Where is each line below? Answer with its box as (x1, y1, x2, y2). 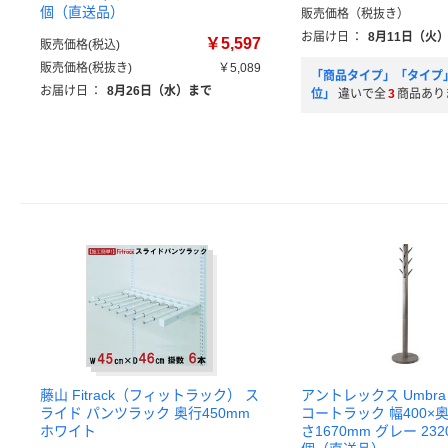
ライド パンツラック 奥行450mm (40, 405, 250, 421)
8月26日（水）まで (107, 84, 212, 98)
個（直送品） (40, 4, 124, 20)
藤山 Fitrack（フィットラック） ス (40, 387, 259, 403)
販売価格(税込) (40, 38, 120, 52)
